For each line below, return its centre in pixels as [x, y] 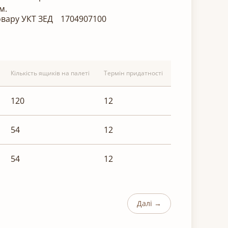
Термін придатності [133, 73]
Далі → [149, 204]
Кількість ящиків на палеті [50, 73]
